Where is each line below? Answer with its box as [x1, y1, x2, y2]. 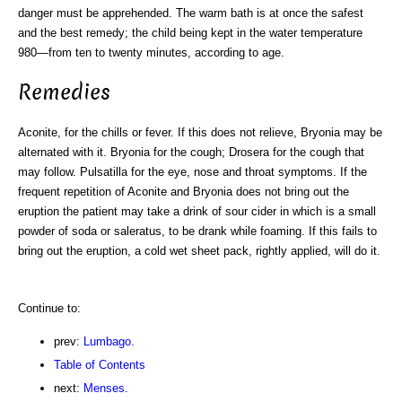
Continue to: [18, 301, 81, 316]
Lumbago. [83, 335, 135, 349]
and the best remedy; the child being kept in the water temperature [18, 25, 363, 39]
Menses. [83, 381, 128, 396]
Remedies [18, 78, 110, 108]
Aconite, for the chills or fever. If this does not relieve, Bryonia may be [18, 126, 382, 140]
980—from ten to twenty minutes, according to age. [18, 45, 284, 59]
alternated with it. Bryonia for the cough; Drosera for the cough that [18, 145, 364, 160]
